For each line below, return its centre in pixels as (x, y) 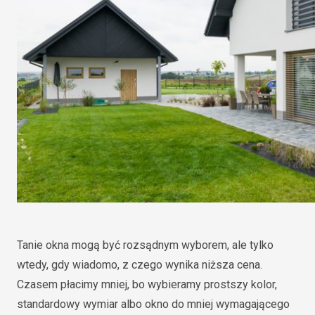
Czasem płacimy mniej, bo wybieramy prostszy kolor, (147, 284)
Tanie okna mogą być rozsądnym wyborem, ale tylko (145, 245)
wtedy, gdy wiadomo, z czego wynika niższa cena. (140, 265)
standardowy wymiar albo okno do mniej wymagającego (153, 304)
